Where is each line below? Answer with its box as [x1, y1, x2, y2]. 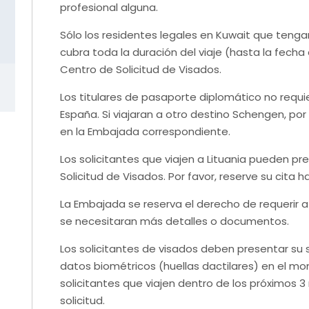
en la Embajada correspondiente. [60, 123, 230, 139]
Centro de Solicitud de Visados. [60, 61, 221, 77]
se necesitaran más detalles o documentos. [60, 213, 289, 228]
